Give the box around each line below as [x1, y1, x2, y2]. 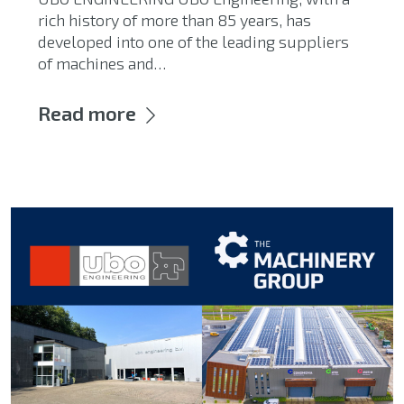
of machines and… [38, 52, 166, 73]
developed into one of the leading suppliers [38, 31, 349, 51]
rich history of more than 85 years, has [38, 9, 311, 30]
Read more [38, 100, 136, 124]
